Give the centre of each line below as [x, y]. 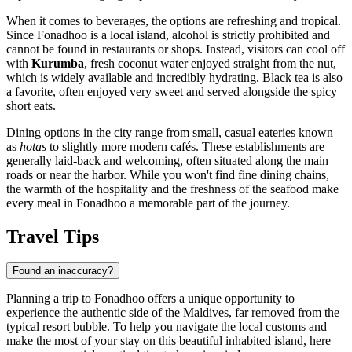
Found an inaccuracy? [63, 271]
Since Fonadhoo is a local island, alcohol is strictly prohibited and [168, 35]
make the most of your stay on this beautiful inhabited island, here [169, 341]
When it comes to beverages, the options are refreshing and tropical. [174, 20]
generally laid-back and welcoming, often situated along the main [167, 160]
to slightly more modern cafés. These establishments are [185, 146]
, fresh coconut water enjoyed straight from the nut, [210, 63]
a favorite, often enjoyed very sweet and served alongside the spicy [172, 91]
